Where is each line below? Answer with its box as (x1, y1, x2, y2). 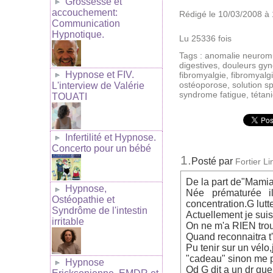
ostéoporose (179, 80, 227, 90)
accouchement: (52, 7, 118, 18)
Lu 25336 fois (179, 34, 232, 44)
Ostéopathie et (52, 194, 115, 205)
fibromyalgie (179, 70, 226, 80)
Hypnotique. (52, 29, 104, 40)
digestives (179, 60, 218, 71)
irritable (52, 216, 84, 227)
